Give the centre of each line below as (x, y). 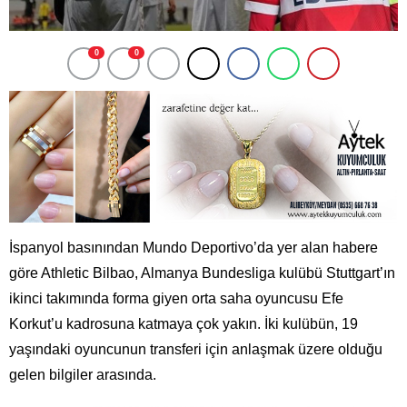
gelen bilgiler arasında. (83, 374)
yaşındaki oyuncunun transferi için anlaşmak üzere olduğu (196, 349)
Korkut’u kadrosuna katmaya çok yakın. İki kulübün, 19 (184, 323)
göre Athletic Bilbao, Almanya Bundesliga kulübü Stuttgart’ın (202, 273)
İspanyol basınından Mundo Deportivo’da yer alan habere (194, 247)
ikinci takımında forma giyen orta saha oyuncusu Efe (176, 298)
